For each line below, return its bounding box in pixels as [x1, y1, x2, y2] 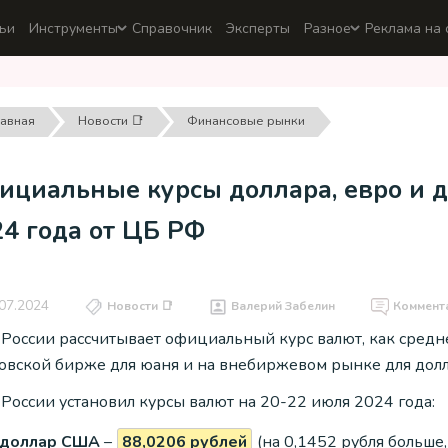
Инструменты [29, 18, 118, 38]
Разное [304, 18, 351, 38]
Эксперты [226, 18, 290, 38]
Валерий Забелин [231, 298, 335, 315]
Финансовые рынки [187, 111, 306, 130]
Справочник [132, 18, 212, 38]
